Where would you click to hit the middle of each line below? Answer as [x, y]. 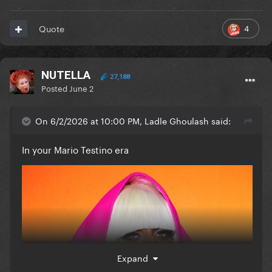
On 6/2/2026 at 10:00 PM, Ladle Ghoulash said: [133, 121]
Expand [135, 258]
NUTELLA [66, 75]
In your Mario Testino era [75, 149]
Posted [55, 88]
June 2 [81, 88]
